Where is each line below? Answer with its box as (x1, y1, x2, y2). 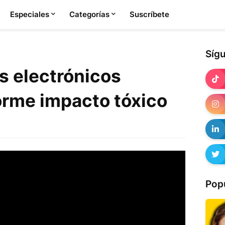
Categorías (69, 10, 109, 19)
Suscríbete (129, 10, 169, 19)
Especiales (10, 10, 49, 19)
